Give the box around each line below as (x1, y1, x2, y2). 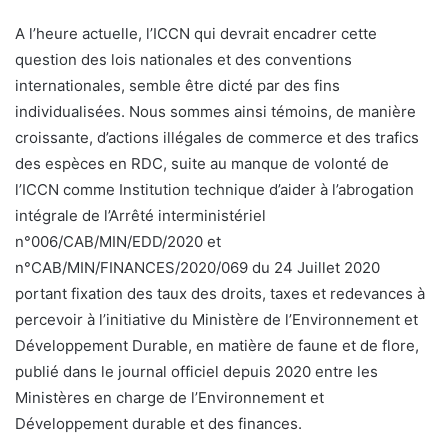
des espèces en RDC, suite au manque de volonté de (15, 153, 389, 173)
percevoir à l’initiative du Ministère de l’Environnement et (15, 309, 418, 329)
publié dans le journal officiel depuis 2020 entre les (15, 361, 378, 381)
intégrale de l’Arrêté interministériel (15, 205, 266, 225)
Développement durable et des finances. (15, 413, 302, 433)
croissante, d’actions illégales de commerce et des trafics (15, 127, 419, 147)
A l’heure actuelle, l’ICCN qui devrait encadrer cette (15, 23, 377, 43)
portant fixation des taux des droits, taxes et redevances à (15, 283, 425, 303)
